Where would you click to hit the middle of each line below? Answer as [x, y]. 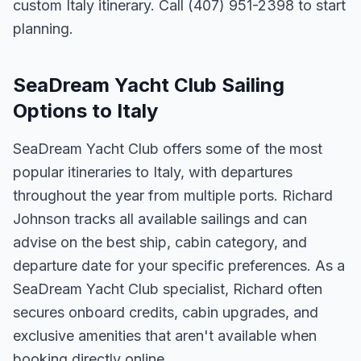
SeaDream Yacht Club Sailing [149, 85]
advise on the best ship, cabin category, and [160, 242]
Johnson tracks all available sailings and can [160, 219]
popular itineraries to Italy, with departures [153, 172]
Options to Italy [85, 111]
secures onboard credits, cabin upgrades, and [166, 312]
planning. [43, 29]
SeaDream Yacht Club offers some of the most [168, 149]
